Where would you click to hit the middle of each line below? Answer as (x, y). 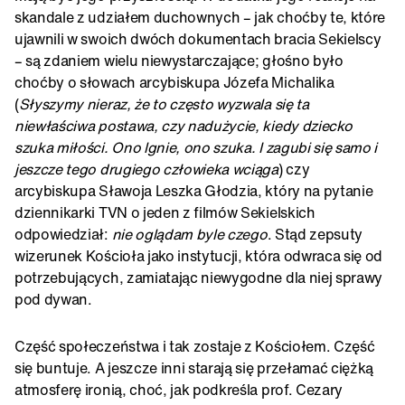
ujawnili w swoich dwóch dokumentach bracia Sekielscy (198, 39)
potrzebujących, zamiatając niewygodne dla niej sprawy (199, 278)
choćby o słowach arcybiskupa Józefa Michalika (174, 83)
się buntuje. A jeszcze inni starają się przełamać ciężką (194, 368)
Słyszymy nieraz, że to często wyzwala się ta (164, 104)
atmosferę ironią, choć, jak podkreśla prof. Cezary (179, 390)
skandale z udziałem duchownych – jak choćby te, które (200, 18)
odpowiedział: (63, 235)
